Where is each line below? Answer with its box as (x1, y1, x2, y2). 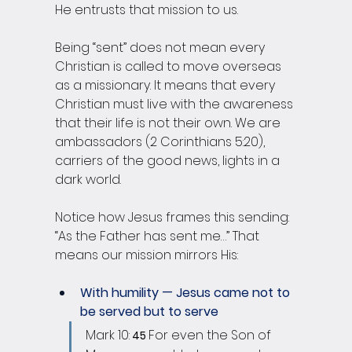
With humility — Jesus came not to (80, 284, 293, 302)
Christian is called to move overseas (55, 57, 284, 76)
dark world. (55, 170, 121, 189)
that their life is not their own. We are (55, 114, 284, 133)
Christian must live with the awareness (55, 95, 296, 114)
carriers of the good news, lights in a (55, 152, 283, 170)
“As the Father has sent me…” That (55, 227, 262, 246)
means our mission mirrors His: (55, 246, 238, 265)
